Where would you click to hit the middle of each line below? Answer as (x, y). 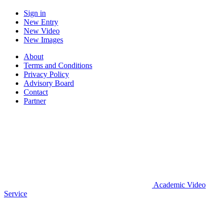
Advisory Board (49, 83)
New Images (43, 39)
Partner (35, 101)
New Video (42, 31)
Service (16, 193)
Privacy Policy (46, 74)
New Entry (41, 22)
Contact (36, 92)
